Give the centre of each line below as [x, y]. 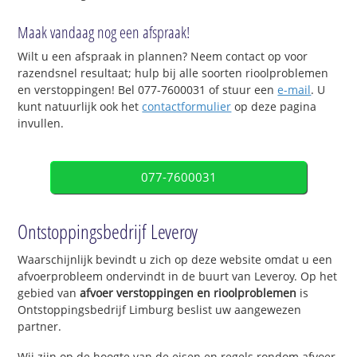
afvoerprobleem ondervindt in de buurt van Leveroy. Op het [178, 277]
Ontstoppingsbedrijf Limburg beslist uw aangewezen [160, 310]
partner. [40, 327]
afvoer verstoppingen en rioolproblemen [188, 293]
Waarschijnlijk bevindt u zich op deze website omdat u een [175, 260]
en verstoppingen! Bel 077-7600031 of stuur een [148, 90]
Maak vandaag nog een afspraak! [104, 33]
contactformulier [187, 107]
